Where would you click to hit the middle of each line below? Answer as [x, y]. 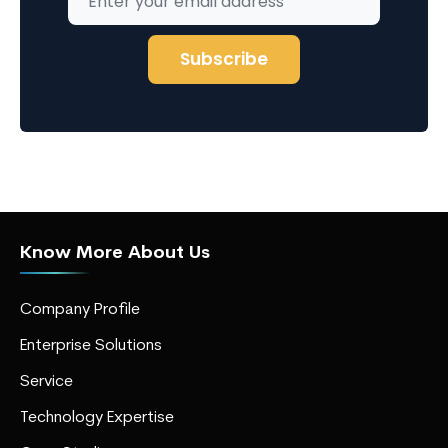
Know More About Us [115, 253]
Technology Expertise [97, 417]
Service [46, 381]
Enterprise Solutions [91, 345]
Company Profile [80, 309]
